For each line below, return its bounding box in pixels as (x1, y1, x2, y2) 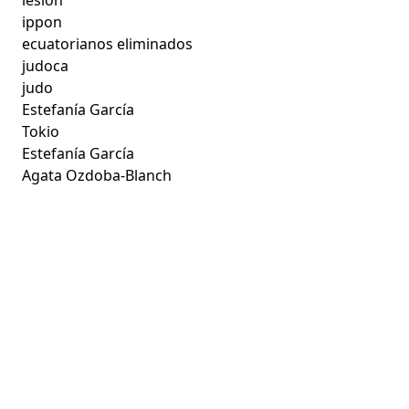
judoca (22, 55, 69, 76)
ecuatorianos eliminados (22, 33, 194, 54)
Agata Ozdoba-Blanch (22, 164, 173, 185)
